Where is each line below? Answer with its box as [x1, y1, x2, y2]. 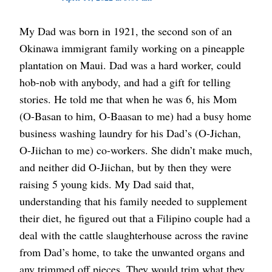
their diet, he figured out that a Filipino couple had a [19, 211, 250, 226]
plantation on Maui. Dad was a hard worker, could [19, 58, 241, 73]
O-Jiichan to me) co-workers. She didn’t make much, [19, 143, 253, 158]
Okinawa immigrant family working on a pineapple [19, 41, 245, 56]
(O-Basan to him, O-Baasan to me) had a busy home [19, 109, 251, 124]
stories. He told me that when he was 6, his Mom [19, 92, 237, 107]
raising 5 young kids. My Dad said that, [19, 177, 194, 192]
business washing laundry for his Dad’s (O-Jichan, [19, 126, 241, 141]
